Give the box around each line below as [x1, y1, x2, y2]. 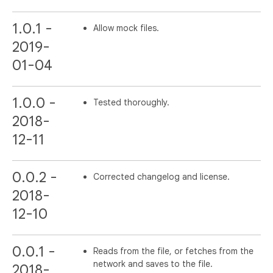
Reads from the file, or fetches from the [93, 246, 254, 257]
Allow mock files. [93, 22, 160, 34]
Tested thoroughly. [93, 96, 170, 108]
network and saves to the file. [93, 258, 213, 270]
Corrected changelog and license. [93, 171, 230, 182]
